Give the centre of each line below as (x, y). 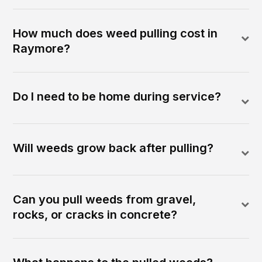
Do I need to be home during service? (117, 97)
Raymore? (42, 49)
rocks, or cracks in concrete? (95, 215)
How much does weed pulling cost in (116, 34)
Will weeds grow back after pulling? (113, 148)
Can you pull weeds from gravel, (105, 200)
